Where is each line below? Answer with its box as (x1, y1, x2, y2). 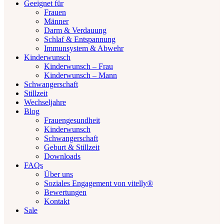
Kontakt (44, 197, 69, 205)
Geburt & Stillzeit (44, 143, 99, 151)
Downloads (44, 152, 80, 160)
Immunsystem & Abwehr (44, 44, 123, 52)
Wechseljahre (24, 98, 66, 106)
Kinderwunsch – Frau (44, 62, 113, 70)
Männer (44, 17, 68, 25)
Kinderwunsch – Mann (44, 71, 117, 79)
